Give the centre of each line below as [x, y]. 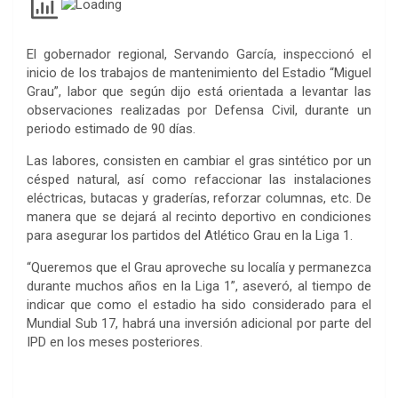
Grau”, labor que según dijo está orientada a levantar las [199, 91]
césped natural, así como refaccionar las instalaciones [199, 179]
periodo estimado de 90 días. [111, 128]
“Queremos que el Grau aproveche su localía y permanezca [199, 267]
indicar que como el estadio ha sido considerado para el [199, 304]
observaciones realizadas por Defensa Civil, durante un [199, 110]
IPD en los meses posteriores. [115, 342]
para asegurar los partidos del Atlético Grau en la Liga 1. [190, 235]
